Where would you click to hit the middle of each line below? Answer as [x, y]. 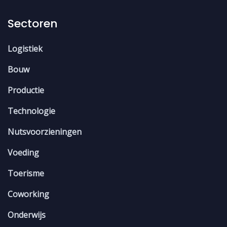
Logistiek [25, 49]
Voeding [23, 153]
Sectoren [33, 24]
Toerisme [26, 174]
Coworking [28, 194]
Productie [26, 90]
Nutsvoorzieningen [45, 132]
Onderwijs [27, 215]
